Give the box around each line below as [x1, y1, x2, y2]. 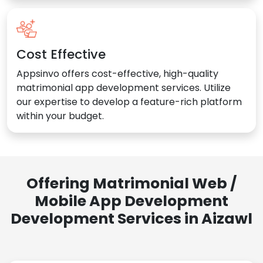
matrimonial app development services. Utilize [16, 81, 231, 95]
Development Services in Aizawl [11, 208, 252, 230]
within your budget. [16, 109, 104, 123]
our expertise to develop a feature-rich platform [16, 95, 242, 109]
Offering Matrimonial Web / [26, 173, 237, 194]
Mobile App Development [35, 191, 228, 212]
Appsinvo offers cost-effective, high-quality [16, 67, 218, 81]
